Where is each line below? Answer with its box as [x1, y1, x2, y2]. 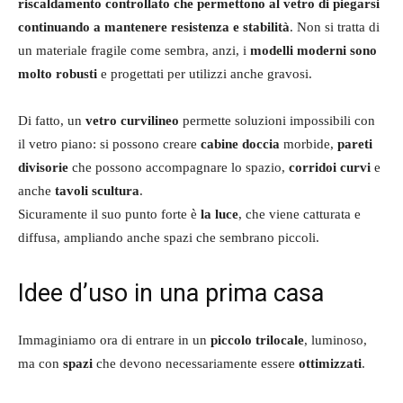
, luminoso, [304, 332, 367, 347]
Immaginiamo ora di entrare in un [18, 332, 210, 347]
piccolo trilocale [210, 332, 304, 347]
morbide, [280, 136, 337, 151]
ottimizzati [299, 355, 362, 371]
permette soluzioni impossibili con [179, 112, 375, 128]
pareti [337, 136, 372, 151]
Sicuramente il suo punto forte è [18, 206, 201, 221]
